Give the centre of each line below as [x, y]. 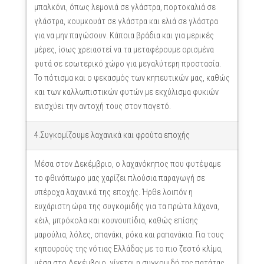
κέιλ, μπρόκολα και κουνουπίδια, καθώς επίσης [116, 221]
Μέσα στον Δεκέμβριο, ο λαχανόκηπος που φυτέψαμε [127, 164]
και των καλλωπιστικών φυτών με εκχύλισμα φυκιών [126, 92]
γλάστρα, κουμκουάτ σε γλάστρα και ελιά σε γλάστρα [126, 22]
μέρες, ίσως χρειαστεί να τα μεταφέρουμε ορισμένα [124, 50]
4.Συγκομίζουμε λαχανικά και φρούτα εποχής [112, 135]
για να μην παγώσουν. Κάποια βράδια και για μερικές [124, 36]
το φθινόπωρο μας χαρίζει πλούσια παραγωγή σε [119, 178]
